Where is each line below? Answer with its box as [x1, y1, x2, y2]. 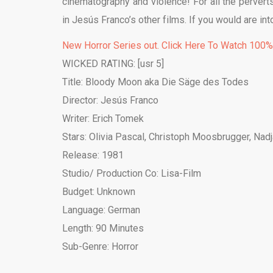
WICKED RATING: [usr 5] [62, 57, 164, 69]
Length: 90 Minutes [62, 222, 144, 234]
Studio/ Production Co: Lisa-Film [62, 167, 201, 179]
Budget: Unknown [62, 185, 135, 197]
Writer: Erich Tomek [62, 112, 144, 124]
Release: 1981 [62, 149, 124, 161]
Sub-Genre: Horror [62, 240, 138, 252]
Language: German [62, 204, 140, 216]
